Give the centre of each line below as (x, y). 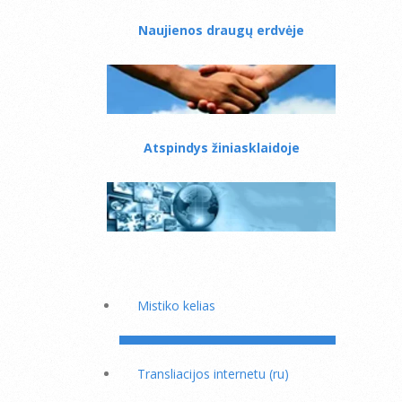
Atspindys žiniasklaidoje (221, 148)
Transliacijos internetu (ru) (213, 374)
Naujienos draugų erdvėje (221, 30)
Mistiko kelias (176, 306)
